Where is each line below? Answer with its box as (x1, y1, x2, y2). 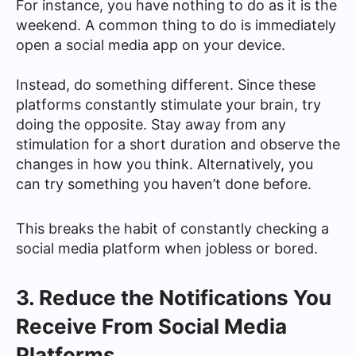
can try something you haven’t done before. (16, 175, 311, 192)
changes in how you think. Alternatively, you (16, 155, 313, 172)
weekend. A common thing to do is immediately (16, 16, 336, 33)
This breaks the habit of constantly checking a (16, 220, 329, 237)
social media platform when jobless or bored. (16, 240, 318, 257)
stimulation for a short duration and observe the (16, 135, 340, 153)
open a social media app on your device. (16, 36, 285, 53)
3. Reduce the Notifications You (16, 284, 331, 310)
